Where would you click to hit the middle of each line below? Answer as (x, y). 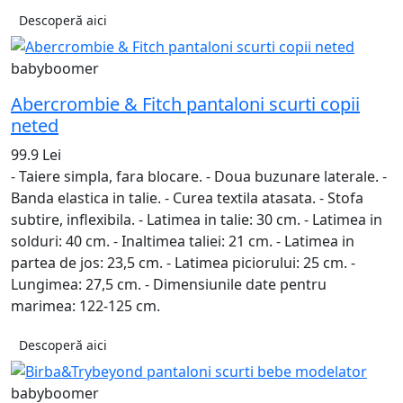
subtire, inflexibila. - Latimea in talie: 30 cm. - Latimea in (197, 219)
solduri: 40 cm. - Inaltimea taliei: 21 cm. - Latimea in (183, 241)
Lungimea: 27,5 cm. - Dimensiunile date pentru (169, 284)
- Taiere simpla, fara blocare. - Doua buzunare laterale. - (199, 176)
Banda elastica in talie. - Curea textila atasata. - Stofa (187, 197)
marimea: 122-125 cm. (85, 305)
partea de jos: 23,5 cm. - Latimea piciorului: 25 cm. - (183, 262)
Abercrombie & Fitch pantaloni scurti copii (185, 103)
